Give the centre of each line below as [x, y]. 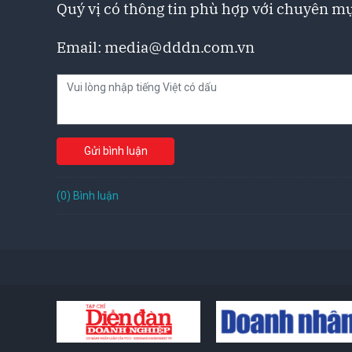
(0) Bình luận [88, 195]
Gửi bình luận [115, 151]
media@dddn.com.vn [180, 47]
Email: [81, 47]
